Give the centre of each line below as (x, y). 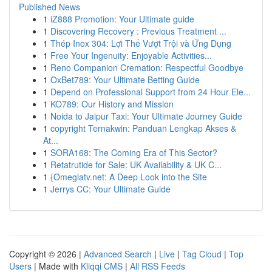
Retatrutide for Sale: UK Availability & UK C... (136, 165)
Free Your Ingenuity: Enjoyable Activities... (131, 55)
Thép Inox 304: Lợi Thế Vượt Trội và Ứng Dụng (141, 43)
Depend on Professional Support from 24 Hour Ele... (151, 92)
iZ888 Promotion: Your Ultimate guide (122, 19)
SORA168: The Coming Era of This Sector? (134, 152)
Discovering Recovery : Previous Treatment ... (138, 31)
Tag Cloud (202, 254)
